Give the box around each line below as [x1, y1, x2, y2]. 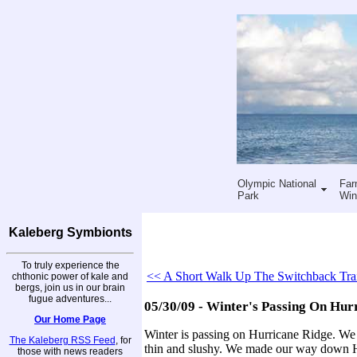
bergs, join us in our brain [15, 281, 125, 293]
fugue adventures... [29, 292, 112, 304]
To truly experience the [21, 259, 120, 271]
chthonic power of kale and [12, 270, 128, 282]
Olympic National [237, 177, 316, 190]
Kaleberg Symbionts [8, 226, 132, 239]
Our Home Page [34, 313, 106, 325]
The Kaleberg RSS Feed [9, 334, 116, 346]
